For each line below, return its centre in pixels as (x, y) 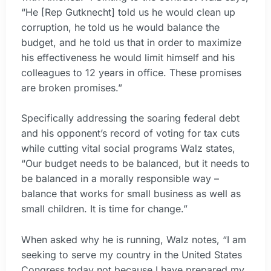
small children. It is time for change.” (104, 209)
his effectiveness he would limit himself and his (128, 57)
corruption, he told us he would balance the (120, 27)
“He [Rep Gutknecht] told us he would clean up (128, 12)
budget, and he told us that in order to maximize (131, 42)
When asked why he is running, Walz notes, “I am (134, 240)
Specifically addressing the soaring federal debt (130, 118)
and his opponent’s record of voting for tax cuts (130, 133)
